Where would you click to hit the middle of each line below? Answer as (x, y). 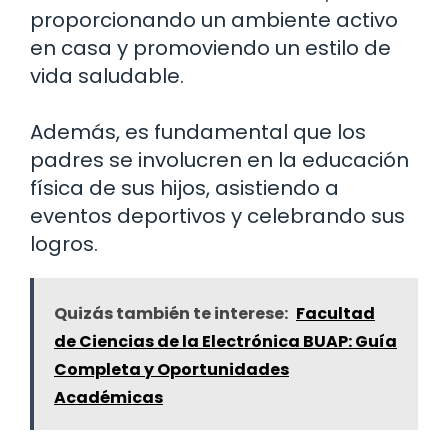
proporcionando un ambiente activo (214, 19)
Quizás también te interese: (171, 313)
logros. (64, 243)
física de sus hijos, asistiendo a (184, 187)
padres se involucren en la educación (219, 159)
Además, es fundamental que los (198, 131)
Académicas (108, 397)
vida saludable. (107, 75)
